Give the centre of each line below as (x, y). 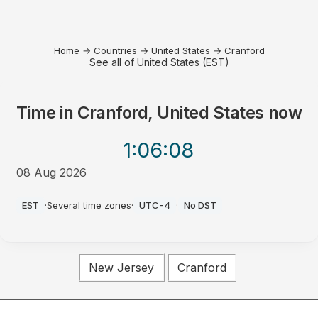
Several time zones (89, 205)
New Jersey (122, 268)
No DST (200, 205)
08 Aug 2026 (51, 172)
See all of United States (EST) (159, 62)
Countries (115, 50)
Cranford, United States (171, 113)
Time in (47, 113)
